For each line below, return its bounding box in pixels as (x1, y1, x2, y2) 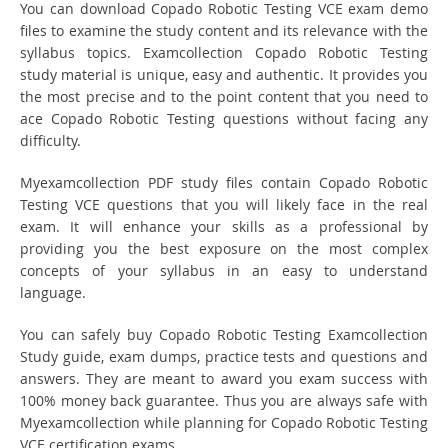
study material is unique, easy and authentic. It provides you (20, 65, 428, 85)
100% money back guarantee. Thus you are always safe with (20, 391, 428, 411)
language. (20, 283, 86, 303)
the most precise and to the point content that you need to (20, 87, 428, 107)
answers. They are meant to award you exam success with (20, 369, 428, 389)
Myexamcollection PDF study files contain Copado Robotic (20, 173, 428, 193)
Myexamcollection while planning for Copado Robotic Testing (20, 413, 428, 433)
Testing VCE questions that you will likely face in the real (20, 195, 428, 215)
